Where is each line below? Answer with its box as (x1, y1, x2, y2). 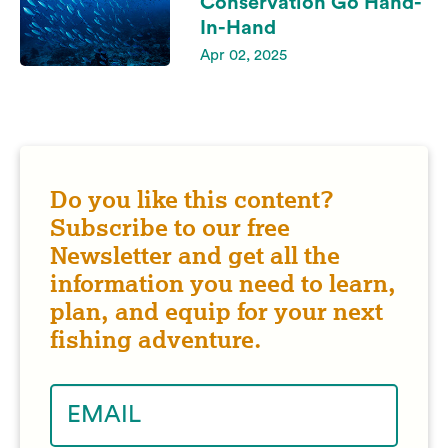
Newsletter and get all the (50, 241, 340, 270)
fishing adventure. (50, 325, 262, 354)
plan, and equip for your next (50, 297, 383, 326)
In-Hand (200, 18, 276, 38)
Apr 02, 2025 (200, 48, 287, 63)
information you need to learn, (50, 269, 396, 298)
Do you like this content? (50, 185, 334, 214)
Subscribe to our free (50, 213, 290, 242)
